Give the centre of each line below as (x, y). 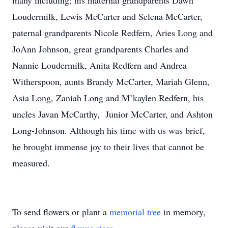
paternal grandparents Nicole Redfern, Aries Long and (112, 33)
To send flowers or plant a (61, 212)
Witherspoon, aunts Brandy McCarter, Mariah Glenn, (111, 81)
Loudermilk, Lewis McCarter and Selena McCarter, (107, 16)
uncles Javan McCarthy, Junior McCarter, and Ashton (112, 114)
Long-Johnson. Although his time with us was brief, (109, 130)
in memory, (183, 212)
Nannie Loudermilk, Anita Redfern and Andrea (99, 65)
